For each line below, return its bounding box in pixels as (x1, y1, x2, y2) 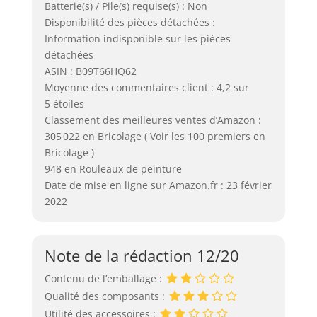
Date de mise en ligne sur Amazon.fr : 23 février (44, 178, 272, 192)
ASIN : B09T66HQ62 (44, 64, 137, 78)
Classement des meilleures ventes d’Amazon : (44, 113, 261, 127)
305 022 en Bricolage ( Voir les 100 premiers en (44, 129, 265, 143)
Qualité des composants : (44, 289, 168, 303)
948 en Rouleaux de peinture (44, 161, 182, 175)
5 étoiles (44, 96, 84, 110)
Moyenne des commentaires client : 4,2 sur (44, 80, 249, 94)
